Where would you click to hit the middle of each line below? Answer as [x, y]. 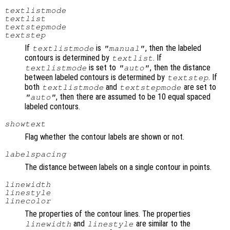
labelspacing [35, 154]
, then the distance [180, 67]
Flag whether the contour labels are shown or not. [104, 137]
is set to [103, 67]
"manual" [124, 48]
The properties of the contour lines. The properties [108, 214]
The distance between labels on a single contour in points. [118, 167]
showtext [25, 123]
